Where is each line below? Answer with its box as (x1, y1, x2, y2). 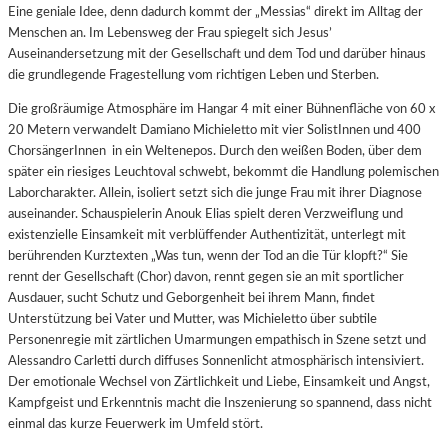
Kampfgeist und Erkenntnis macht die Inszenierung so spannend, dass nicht (8, 396, 432, 411)
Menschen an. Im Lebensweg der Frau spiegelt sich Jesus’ (8, 25, 332, 40)
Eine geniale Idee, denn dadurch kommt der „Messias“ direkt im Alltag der (8, 4, 423, 19)
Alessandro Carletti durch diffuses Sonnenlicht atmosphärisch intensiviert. (8, 354, 424, 369)
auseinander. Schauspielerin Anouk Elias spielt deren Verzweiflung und (8, 207, 403, 222)
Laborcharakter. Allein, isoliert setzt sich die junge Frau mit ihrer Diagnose (8, 186, 422, 201)
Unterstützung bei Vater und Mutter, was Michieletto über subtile (8, 312, 377, 327)
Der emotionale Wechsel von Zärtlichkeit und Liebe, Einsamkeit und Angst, (8, 375, 430, 390)
